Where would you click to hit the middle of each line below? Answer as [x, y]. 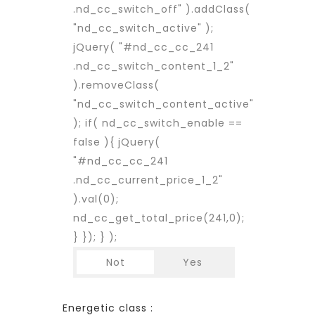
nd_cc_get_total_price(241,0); [159, 218]
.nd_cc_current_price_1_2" [148, 180]
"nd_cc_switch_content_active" [163, 104]
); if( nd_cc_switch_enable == [158, 123]
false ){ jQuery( [117, 142]
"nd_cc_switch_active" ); [143, 28]
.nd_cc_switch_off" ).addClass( [162, 9]
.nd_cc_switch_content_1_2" [154, 66]
